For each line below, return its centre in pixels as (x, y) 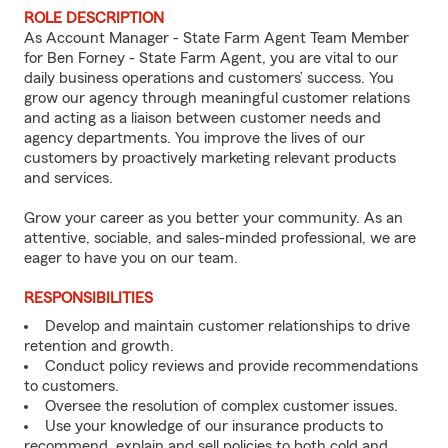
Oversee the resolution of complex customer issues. (221, 406)
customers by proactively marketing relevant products (210, 158)
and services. (68, 178)
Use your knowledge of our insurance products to (214, 426)
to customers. (71, 386)
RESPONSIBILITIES (88, 298)
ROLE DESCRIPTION (94, 18)
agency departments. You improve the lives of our (194, 138)
